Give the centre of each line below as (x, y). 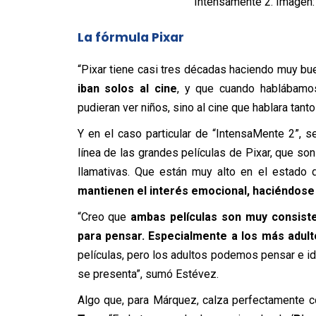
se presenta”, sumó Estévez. (148, 274)
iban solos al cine (127, 88)
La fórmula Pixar (130, 37)
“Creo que (104, 217)
